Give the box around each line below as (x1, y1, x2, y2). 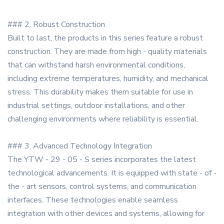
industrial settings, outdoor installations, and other (7, 100, 185, 111)
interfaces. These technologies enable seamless (7, 194, 178, 206)
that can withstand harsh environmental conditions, (7, 59, 185, 71)
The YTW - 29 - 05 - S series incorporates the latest (7, 154, 196, 165)
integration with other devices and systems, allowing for (7, 208, 204, 219)
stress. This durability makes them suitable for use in (7, 86, 193, 98)
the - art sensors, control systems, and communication (7, 181, 196, 192)
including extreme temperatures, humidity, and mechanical (7, 73, 208, 84)
